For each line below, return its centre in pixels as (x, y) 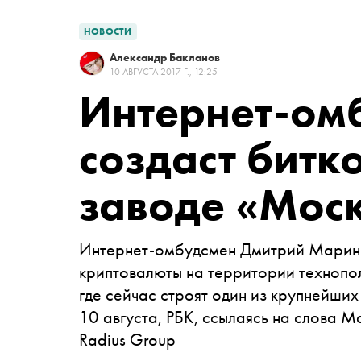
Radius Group (127, 340)
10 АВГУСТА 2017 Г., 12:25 (164, 72)
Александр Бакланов (165, 57)
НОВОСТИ (108, 31)
